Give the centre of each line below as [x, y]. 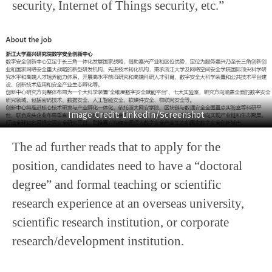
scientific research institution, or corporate [121, 222]
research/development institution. [98, 241]
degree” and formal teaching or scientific [117, 185]
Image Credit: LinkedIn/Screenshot [136, 115]
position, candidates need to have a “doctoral [127, 166]
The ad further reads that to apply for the [116, 147]
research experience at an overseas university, [128, 203]
